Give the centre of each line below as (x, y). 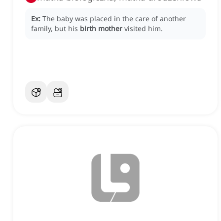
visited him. (144, 29)
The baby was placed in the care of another (114, 19)
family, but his (55, 29)
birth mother (101, 29)
